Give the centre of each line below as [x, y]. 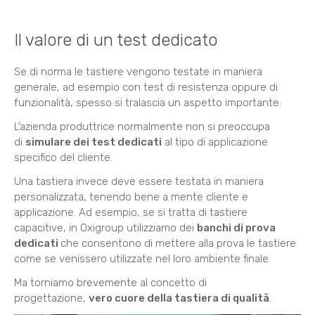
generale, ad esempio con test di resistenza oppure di [146, 88]
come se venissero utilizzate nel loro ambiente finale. [142, 259]
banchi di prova [236, 228]
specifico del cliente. [63, 158]
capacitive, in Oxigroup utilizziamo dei [105, 228]
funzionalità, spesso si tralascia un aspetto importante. [148, 103]
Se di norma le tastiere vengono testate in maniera [138, 72]
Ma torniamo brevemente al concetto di [110, 283]
